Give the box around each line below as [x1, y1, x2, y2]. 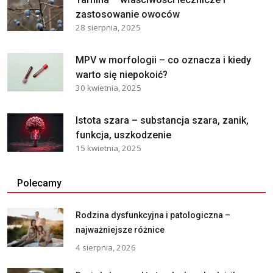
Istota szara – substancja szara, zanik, [76, 114, 249, 126]
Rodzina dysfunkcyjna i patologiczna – [76, 210, 230, 220]
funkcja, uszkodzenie [76, 129, 171, 141]
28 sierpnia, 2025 [76, 21, 141, 33]
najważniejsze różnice [76, 224, 165, 235]
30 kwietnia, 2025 [76, 82, 141, 93]
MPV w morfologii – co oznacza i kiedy [76, 54, 251, 66]
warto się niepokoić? [76, 68, 168, 80]
